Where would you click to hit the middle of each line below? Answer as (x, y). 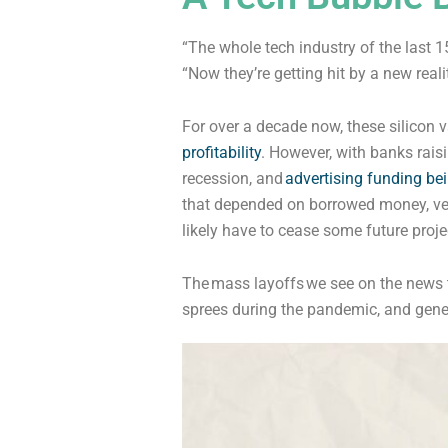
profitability (221, 152)
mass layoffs (257, 283)
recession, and (232, 178)
